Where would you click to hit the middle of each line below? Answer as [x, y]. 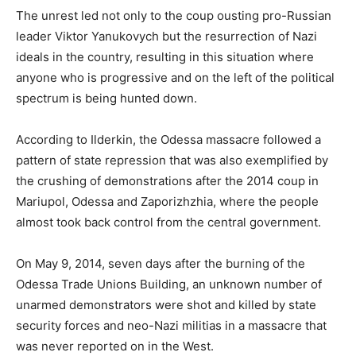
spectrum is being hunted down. [106, 98]
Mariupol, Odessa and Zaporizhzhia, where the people [167, 201]
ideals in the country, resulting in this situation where [165, 56]
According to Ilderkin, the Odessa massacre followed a [168, 139]
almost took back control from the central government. [168, 222]
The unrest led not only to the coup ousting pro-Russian [174, 15]
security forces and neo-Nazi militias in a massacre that [171, 325]
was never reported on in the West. [115, 346]
